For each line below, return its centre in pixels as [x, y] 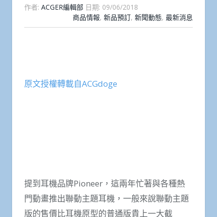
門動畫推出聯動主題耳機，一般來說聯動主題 [107, 199]
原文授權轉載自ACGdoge [71, 83]
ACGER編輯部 [62, 7]
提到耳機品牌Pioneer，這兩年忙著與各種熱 [105, 184]
